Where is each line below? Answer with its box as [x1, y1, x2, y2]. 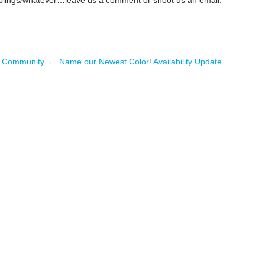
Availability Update [153, 56, 222, 66]
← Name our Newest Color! [48, 56, 151, 66]
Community [1, 56, 44, 66]
